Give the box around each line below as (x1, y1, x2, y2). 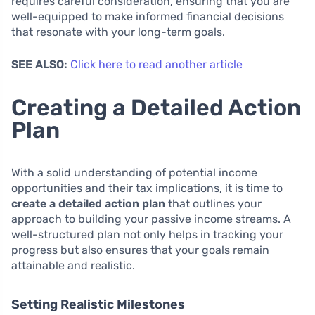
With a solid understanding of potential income (11, 165, 257, 179)
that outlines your (165, 196, 262, 210)
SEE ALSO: (11, 57, 67, 71)
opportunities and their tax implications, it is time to (11, 181, 283, 195)
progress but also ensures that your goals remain (11, 243, 269, 257)
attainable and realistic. (11, 258, 135, 272)
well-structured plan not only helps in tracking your (11, 227, 283, 241)
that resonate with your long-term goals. (11, 25, 225, 39)
